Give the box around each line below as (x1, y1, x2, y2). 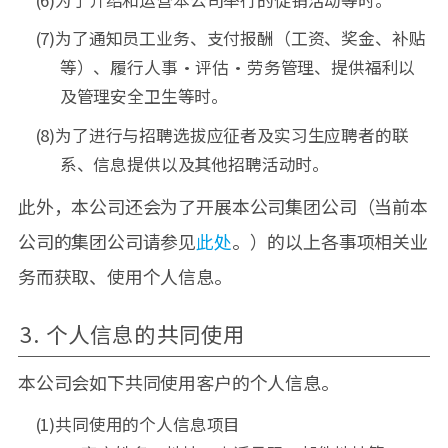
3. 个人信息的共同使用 (19, 317, 245, 349)
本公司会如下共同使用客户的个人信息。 (17, 368, 339, 395)
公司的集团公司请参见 (17, 227, 197, 254)
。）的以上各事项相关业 (231, 227, 428, 254)
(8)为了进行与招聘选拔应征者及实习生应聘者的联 (34, 122, 409, 147)
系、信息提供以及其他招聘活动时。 (59, 151, 330, 176)
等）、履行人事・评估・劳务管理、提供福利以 (59, 55, 416, 80)
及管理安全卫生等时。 (59, 84, 229, 109)
